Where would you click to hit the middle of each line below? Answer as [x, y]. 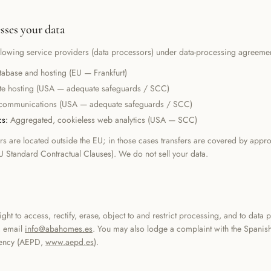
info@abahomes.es [59, 229]
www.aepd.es [70, 242]
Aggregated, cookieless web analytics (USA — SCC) [104, 120]
